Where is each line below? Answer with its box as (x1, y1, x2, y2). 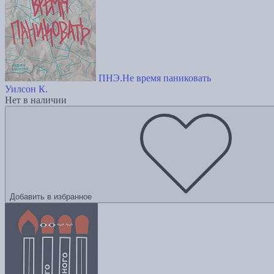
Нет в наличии (5, 95, 67, 106)
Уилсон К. (5, 84, 48, 95)
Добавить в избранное (10, 192, 92, 202)
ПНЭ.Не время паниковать (98, 73, 211, 84)
